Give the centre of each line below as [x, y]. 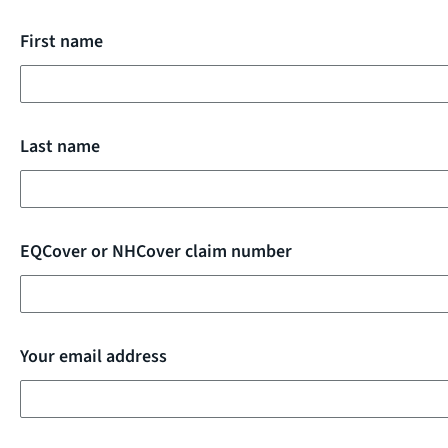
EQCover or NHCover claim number [156, 251]
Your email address [93, 356]
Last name [60, 146]
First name [61, 41]
